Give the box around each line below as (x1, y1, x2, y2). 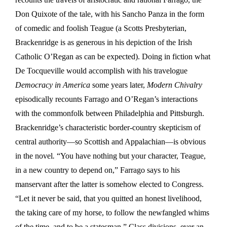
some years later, (92, 80, 147, 89)
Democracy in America (15, 80, 92, 89)
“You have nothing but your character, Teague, (57, 151, 206, 160)
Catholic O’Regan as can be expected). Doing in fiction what (15, 52, 210, 61)
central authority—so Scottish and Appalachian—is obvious (15, 137, 206, 146)
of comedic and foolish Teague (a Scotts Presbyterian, (15, 23, 186, 32)
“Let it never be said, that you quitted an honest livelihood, (15, 194, 202, 203)
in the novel (15, 151, 53, 160)
